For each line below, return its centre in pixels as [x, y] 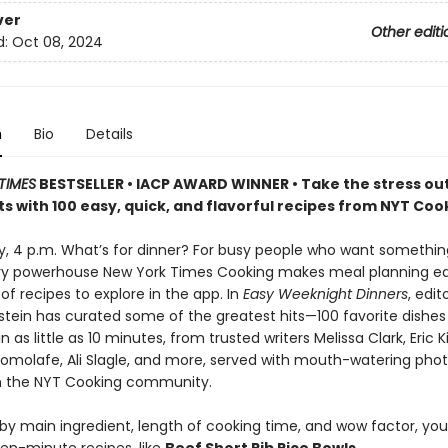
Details [109, 134]
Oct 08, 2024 [57, 42]
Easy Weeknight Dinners [325, 294]
